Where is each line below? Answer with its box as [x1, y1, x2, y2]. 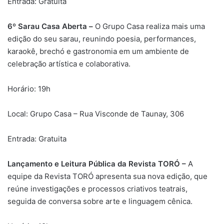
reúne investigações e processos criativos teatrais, [7, 183, 187, 193]
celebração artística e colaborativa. [7, 58, 130, 68]
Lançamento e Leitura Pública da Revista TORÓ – [7, 158, 186, 168]
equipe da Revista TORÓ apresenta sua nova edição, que [7, 171, 207, 181]
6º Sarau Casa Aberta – [7, 21, 93, 31]
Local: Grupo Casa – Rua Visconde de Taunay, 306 [7, 108, 184, 118]
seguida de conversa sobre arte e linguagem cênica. [7, 196, 192, 206]
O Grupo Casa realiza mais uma [93, 21, 205, 31]
